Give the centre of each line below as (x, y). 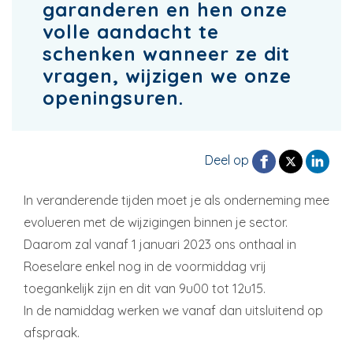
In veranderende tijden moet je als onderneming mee (176, 200)
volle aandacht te (131, 31)
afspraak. (52, 332)
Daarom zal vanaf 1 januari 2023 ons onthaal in (160, 244)
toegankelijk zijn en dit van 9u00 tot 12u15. (145, 288)
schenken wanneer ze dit (166, 53)
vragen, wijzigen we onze (167, 75)
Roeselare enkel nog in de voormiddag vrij (145, 266)
